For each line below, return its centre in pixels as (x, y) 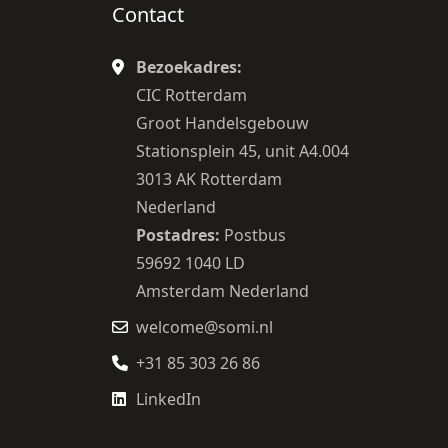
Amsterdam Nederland (222, 291)
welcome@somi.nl (204, 327)
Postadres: (178, 235)
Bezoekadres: (189, 67)
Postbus (253, 235)
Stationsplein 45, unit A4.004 (242, 151)
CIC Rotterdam (191, 95)
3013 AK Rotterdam (209, 179)
